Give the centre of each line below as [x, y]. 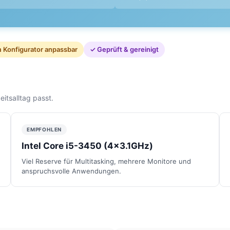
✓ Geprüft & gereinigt [124, 49]
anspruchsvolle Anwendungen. [71, 171]
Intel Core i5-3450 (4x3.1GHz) [87, 146]
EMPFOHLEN [44, 129]
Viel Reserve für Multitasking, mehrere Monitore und [106, 161]
